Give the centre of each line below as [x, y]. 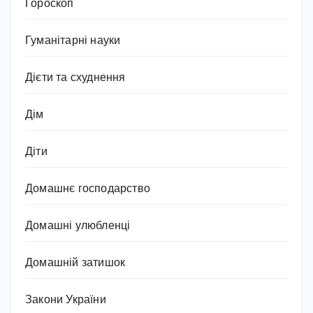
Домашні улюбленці [78, 226]
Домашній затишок [75, 263]
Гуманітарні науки [73, 41]
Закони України [66, 300]
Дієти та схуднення [75, 78]
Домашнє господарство [88, 189]
